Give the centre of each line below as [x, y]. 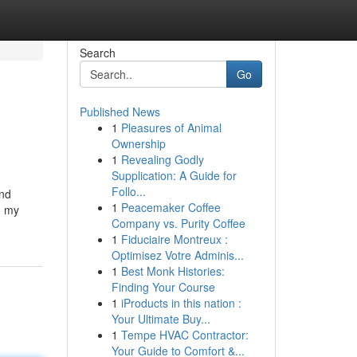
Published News [120, 112]
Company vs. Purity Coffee [178, 223]
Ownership [138, 143]
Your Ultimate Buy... [161, 319]
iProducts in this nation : [181, 303]
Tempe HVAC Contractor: [184, 335]
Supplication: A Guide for [174, 175]
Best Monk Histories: [173, 271]
